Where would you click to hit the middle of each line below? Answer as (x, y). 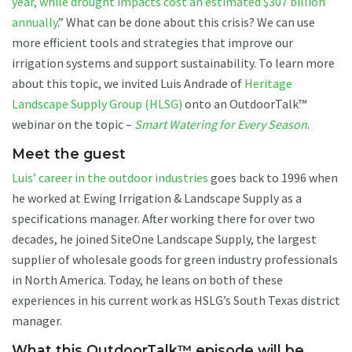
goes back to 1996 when (273, 177)
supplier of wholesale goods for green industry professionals (175, 259)
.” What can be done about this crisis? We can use (186, 22)
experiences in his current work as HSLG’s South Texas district (176, 300)
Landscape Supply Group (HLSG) (97, 103)
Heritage (268, 83)
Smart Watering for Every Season (221, 124)
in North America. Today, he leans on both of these (147, 279)
